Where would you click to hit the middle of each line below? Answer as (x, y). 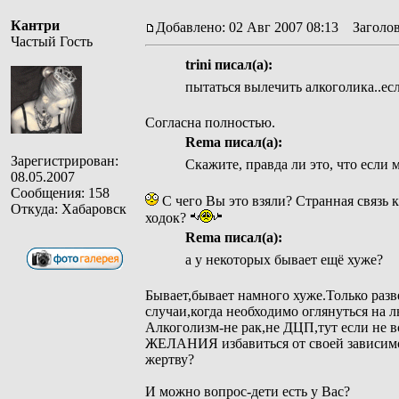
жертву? (170, 359)
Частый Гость (52, 41)
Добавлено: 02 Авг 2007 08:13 (247, 27)
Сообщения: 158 (60, 192)
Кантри (35, 25)
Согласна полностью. (210, 122)
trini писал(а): (228, 64)
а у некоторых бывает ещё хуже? (284, 259)
